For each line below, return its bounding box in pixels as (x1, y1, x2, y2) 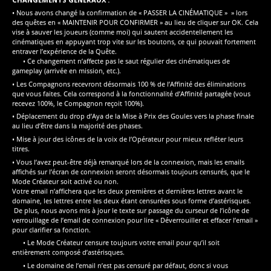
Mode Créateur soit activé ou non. (12, 176, 119, 186)
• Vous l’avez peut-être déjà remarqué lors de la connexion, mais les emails (12, 157, 244, 166)
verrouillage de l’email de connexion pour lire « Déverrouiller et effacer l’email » (12, 215, 258, 224)
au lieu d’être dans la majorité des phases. (12, 121, 143, 131)
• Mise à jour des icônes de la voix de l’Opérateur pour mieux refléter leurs (12, 134, 243, 143)
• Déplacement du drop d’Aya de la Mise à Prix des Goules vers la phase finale (12, 111, 254, 121)
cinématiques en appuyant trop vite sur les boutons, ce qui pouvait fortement (12, 37, 256, 47)
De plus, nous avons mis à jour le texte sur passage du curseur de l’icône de (12, 205, 249, 215)
